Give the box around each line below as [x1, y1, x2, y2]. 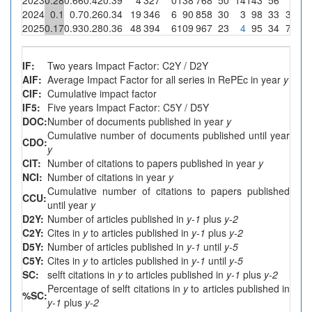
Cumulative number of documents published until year [47, 127, 290, 142]
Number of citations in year [47, 169, 169, 184]
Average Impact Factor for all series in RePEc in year [47, 72, 283, 86]
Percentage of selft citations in [47, 281, 184, 295]
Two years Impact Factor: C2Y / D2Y [47, 58, 208, 72]
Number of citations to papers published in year [47, 155, 258, 170]
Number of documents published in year [47, 114, 226, 128]
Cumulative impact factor [47, 86, 157, 100]
